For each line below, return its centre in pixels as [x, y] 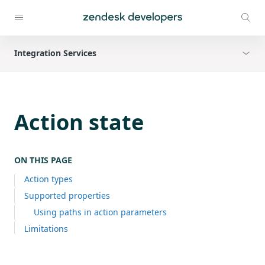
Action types [49, 179]
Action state [79, 122]
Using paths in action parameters [100, 212]
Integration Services [55, 53]
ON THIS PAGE [43, 160]
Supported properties [67, 195]
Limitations [46, 228]
